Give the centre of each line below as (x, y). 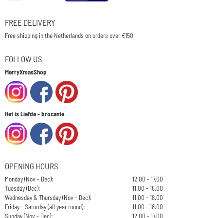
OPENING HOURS (32, 166)
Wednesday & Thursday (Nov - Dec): (48, 197)
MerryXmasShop (26, 72)
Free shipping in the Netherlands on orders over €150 (69, 35)
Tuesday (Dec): (23, 188)
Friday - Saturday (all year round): (45, 207)
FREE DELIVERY (30, 22)
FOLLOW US (24, 59)
